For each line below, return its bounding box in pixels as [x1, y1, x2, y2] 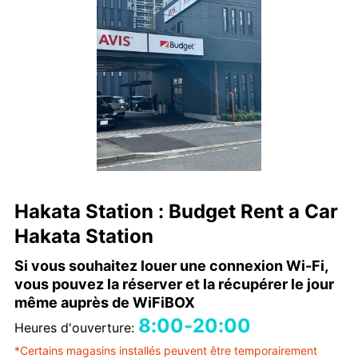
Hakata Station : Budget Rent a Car [14, 200, 338, 224]
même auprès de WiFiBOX [14, 294, 195, 312]
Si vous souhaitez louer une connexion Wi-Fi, [14, 257, 328, 275]
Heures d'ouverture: [14, 320, 138, 336]
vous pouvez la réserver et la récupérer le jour [14, 276, 334, 293]
